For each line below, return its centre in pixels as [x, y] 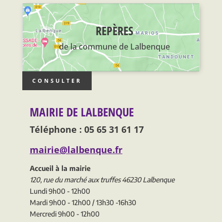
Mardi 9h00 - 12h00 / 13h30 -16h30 [83, 202]
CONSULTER [57, 80]
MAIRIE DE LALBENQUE [82, 111]
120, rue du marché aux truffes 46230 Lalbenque [102, 179]
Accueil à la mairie [60, 168]
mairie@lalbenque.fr [76, 149]
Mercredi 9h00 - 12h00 [64, 214]
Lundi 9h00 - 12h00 [60, 191]
